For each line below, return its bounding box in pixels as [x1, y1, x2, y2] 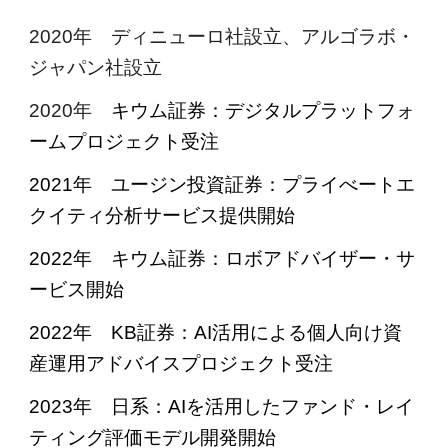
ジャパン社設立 [29, 57, 163, 78]
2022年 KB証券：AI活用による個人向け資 [29, 322, 403, 343]
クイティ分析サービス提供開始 [29, 205, 296, 226]
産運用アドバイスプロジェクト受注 [29, 353, 334, 374]
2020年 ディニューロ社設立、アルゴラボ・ [29, 26, 416, 47]
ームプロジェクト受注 [29, 131, 220, 152]
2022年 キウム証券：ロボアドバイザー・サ [29, 248, 416, 269]
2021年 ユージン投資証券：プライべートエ [29, 174, 416, 195]
